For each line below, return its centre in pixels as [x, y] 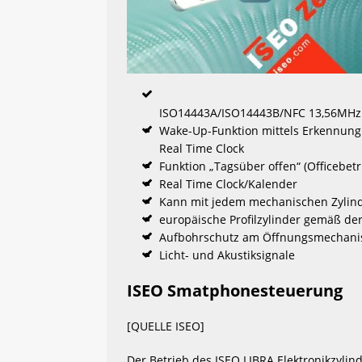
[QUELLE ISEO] [166, 326]
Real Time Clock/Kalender [228, 183]
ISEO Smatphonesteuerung [235, 290]
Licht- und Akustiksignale [227, 255]
